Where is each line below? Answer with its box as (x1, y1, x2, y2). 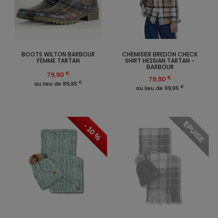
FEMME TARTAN (36, 56, 80, 65)
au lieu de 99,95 (136, 84, 181, 92)
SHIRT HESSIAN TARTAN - (125, 56, 195, 65)
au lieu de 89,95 (34, 80, 79, 88)
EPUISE (182, 119, 207, 145)
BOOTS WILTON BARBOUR (21, 50, 95, 59)
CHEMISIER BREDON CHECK (122, 50, 198, 59)
